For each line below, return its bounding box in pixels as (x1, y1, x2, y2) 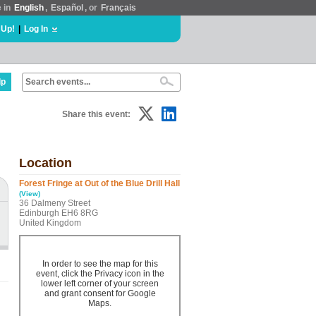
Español (51, 3, 83, 13)
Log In (24, 24, 48, 34)
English (14, 3, 44, 13)
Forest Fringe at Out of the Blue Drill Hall (19, 178, 180, 188)
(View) (19, 190, 40, 197)
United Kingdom (19, 218, 81, 228)
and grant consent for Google (44, 288, 156, 298)
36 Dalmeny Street (19, 198, 90, 208)
